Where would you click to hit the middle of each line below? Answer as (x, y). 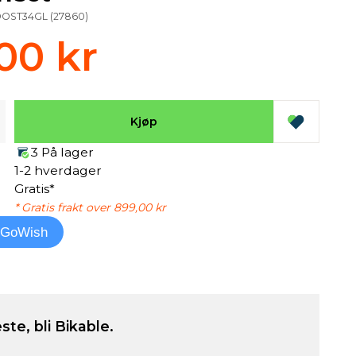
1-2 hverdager (58, 170)
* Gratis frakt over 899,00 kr (90, 207)
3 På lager (62, 152)
